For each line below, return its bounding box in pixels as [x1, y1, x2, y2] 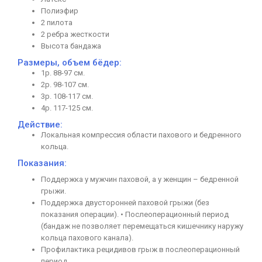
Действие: [18, 119, 63, 130]
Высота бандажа [41, 42, 103, 51]
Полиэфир [41, 6, 78, 16]
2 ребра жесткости [41, 30, 109, 39]
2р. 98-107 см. [41, 80, 89, 89]
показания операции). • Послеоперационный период [41, 210, 229, 219]
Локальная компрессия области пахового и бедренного [41, 130, 242, 140]
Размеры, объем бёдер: [18, 57, 122, 68]
